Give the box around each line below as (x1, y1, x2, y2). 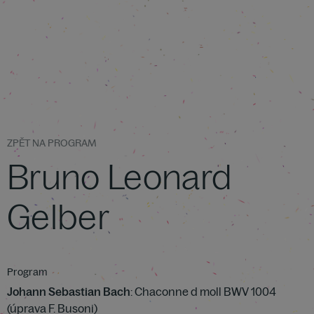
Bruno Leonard (7, 156, 233, 198)
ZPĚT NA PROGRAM (7, 137, 96, 149)
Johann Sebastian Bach (7, 285, 130, 299)
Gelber (7, 196, 109, 238)
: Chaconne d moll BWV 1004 (130, 285, 276, 299)
